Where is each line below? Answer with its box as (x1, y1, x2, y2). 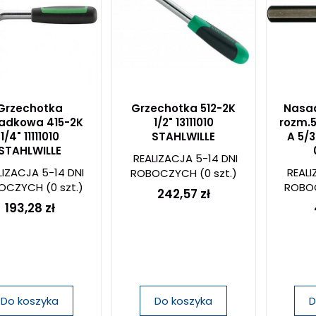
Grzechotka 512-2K (131, 101, 236, 116)
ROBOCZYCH (130, 166, 197, 181)
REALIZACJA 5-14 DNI (133, 151, 238, 166)
